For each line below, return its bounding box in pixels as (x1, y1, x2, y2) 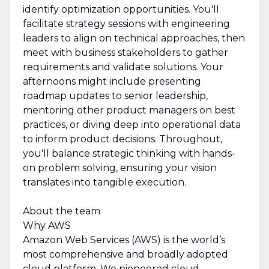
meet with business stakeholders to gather (22, 46, 228, 58)
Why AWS (22, 219, 71, 231)
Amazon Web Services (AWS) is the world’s (22, 234, 225, 246)
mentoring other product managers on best (22, 104, 235, 116)
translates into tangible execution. (22, 176, 186, 188)
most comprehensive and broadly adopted (22, 248, 228, 260)
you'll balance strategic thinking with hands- (22, 147, 235, 159)
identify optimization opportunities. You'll (22, 3, 219, 15)
